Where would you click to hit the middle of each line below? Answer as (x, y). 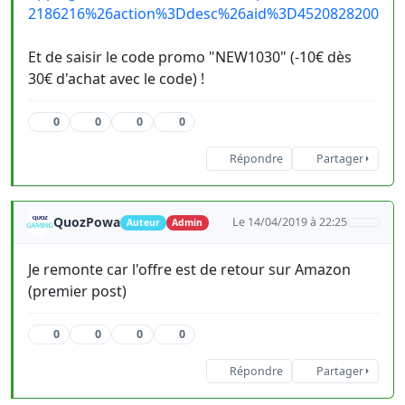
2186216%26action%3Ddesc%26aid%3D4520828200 (203, 14)
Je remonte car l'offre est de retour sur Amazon (189, 270)
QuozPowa (87, 222)
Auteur (143, 223)
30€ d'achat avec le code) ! (116, 79)
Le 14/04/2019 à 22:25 (290, 222)
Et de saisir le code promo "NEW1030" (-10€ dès (190, 57)
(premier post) (77, 292)
